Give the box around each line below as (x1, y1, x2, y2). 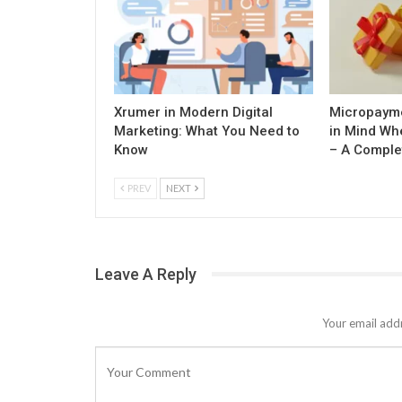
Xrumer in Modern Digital (114, 103, 273, 120)
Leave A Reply (95, 264, 197, 284)
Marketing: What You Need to (114, 122, 300, 139)
